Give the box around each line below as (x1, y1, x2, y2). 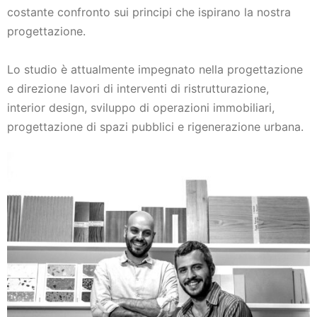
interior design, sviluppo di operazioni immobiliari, (7, 100, 275, 115)
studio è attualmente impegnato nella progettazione (21, 62, 303, 77)
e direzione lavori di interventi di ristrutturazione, (7, 81, 269, 96)
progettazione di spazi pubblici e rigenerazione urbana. (7, 120, 304, 134)
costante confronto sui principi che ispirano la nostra (7, 5, 291, 20)
